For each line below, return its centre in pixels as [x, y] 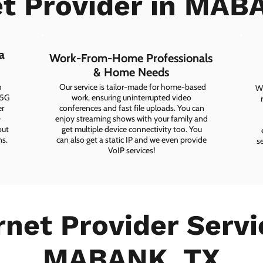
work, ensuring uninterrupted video [131, 98]
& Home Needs [131, 73]
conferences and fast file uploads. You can [131, 108]
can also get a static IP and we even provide [131, 140]
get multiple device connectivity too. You [131, 129]
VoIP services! [131, 151]
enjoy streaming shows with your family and [131, 119]
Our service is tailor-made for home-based [131, 87]
